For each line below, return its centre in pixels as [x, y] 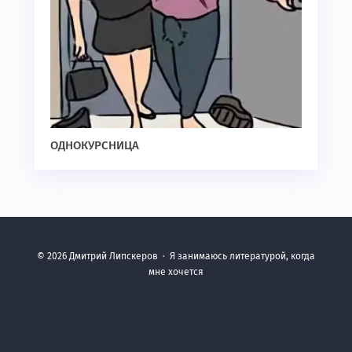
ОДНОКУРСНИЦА [95, 146]
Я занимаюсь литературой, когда [242, 257]
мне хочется [176, 272]
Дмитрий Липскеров [114, 257]
